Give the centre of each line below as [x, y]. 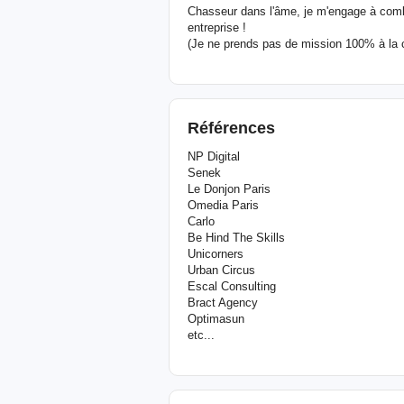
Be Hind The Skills [236, 238]
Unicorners [216, 254]
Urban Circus [221, 270]
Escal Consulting [232, 286]
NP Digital [214, 156]
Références [231, 128]
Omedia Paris [223, 205]
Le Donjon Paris [229, 189]
